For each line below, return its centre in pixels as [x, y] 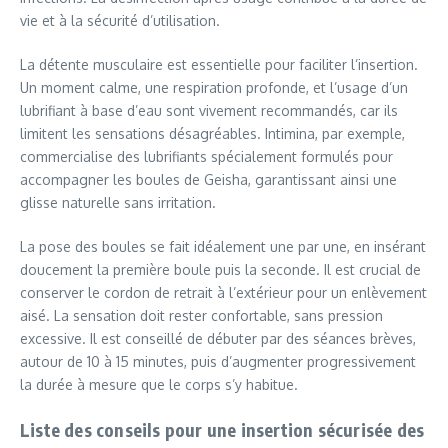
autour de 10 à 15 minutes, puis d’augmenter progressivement [218, 361]
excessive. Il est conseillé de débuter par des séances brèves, [218, 338]
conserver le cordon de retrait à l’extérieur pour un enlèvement [223, 292]
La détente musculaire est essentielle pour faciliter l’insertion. [219, 64]
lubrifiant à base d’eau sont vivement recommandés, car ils [209, 110]
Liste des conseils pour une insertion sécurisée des [222, 429]
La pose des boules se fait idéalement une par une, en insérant [223, 246]
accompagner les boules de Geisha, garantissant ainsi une [208, 179]
